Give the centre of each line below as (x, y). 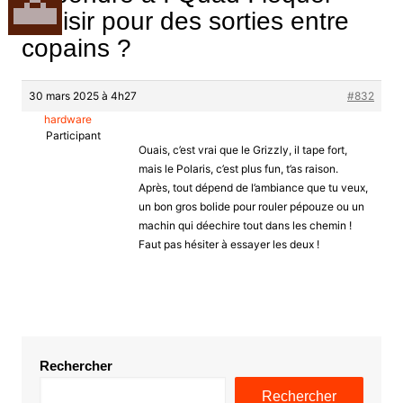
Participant (73, 135)
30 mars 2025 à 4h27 (82, 95)
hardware (67, 119)
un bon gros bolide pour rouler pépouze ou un (251, 206)
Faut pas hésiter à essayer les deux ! (228, 244)
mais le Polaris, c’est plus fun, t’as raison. (238, 168)
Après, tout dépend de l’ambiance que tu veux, (253, 187)
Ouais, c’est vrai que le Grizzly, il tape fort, (242, 149)
